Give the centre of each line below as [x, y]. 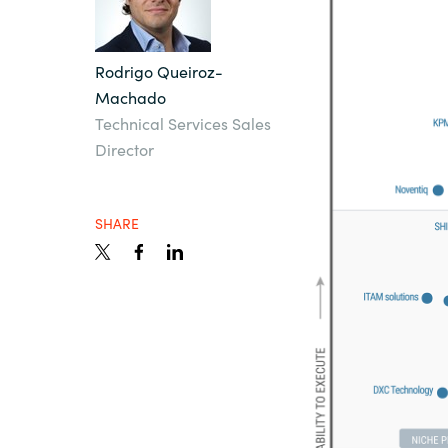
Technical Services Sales [183, 123]
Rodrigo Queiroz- [159, 71]
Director [124, 149]
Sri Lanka [282, 41]
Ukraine [282, 101]
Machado [130, 97]
